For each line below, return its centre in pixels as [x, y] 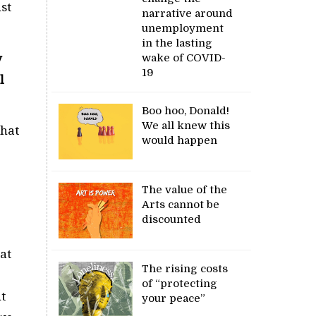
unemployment [183, 28]
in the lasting [177, 43]
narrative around [188, 13]
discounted [172, 219]
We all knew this [186, 125]
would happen [180, 140]
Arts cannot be [181, 204]
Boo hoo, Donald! [186, 110]
